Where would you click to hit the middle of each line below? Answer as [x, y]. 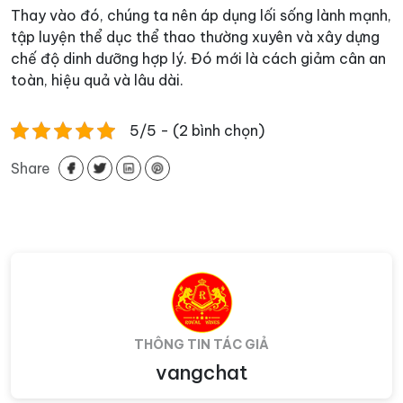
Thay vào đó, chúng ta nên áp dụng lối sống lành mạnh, [201, 16]
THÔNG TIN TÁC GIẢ [201, 345]
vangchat [201, 373]
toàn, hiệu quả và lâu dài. [97, 81]
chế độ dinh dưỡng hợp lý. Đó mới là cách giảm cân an [198, 59]
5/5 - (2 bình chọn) [197, 131]
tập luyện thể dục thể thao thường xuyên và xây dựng [195, 37]
